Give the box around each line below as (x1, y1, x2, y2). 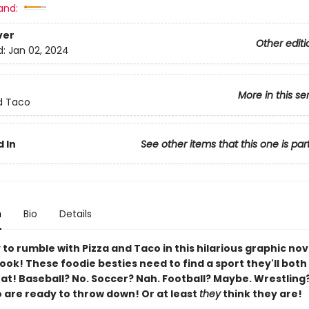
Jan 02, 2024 (8, 43, 69, 58)
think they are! (220, 287, 302, 301)
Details (59, 207, 92, 221)
